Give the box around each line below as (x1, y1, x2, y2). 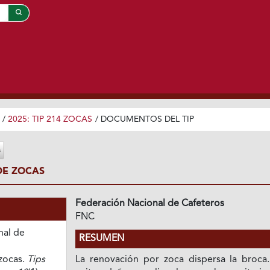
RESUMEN (79, 233, 125, 243)
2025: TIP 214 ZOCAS (7, 115, 92, 124)
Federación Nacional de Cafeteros (75, 198, 225, 209)
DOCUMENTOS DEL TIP (100, 115, 194, 124)
